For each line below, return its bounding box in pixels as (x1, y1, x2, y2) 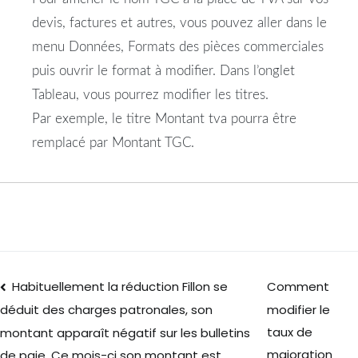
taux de (267, 324, 313, 341)
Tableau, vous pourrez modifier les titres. (32, 88, 268, 102)
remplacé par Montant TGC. (32, 136, 194, 150)
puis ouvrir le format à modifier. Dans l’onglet (32, 64, 295, 78)
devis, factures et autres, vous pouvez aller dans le (32, 16, 327, 30)
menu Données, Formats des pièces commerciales (32, 40, 324, 54)
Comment (267, 278, 330, 296)
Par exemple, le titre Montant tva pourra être (32, 112, 296, 126)
